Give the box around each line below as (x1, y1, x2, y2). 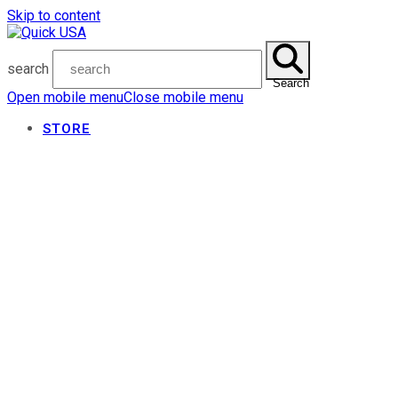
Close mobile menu (123, 89, 243, 106)
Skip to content (7, 7, 100, 24)
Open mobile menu (7, 89, 123, 106)
